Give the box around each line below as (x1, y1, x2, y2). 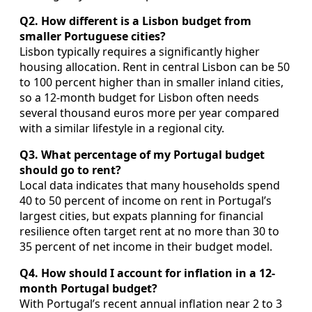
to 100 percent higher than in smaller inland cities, (19, 74, 283, 90)
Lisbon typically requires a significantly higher (19, 43, 260, 59)
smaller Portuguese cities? (19, 28, 166, 44)
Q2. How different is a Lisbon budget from (19, 13, 251, 29)
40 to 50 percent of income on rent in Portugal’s (19, 192, 272, 208)
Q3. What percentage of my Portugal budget (19, 146, 265, 162)
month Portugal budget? (19, 280, 157, 296)
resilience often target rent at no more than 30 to (19, 223, 279, 239)
